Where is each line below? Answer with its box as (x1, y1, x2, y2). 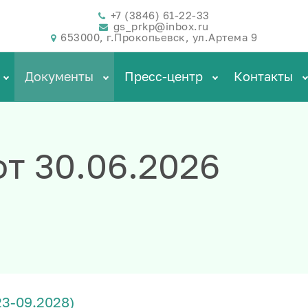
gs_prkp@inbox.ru (113, 19, 209, 32)
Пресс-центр (124, 69, 206, 84)
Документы (25, 69, 97, 84)
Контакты (234, 69, 296, 84)
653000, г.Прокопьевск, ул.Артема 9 (60, 30, 258, 43)
